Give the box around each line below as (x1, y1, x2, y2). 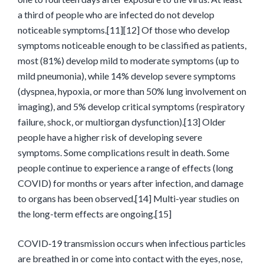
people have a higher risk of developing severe (18, 131, 202, 143)
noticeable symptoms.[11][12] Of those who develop (18, 24, 230, 35)
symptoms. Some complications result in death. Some (18, 147, 229, 158)
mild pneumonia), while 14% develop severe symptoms (18, 70, 236, 81)
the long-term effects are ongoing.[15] (18, 208, 171, 219)
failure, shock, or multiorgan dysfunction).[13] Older (18, 116, 226, 127)
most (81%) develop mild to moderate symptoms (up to (18, 55, 239, 66)
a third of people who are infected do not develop (18, 9, 214, 20)
